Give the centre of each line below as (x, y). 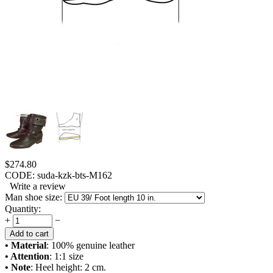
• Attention (27, 257)
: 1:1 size (66, 257)
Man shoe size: (34, 197)
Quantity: (23, 209)
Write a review (35, 186)
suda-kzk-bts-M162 (75, 175)
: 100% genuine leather (90, 246)
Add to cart (29, 234)
